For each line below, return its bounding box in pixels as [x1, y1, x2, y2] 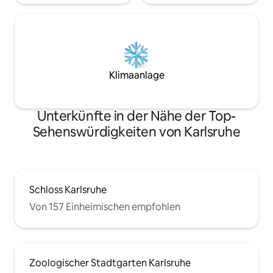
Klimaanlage [108, 69, 165, 82]
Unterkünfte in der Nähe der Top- [37, 107, 236, 126]
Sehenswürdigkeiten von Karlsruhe [32, 123, 241, 141]
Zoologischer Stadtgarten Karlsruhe [29, 257, 191, 270]
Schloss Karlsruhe [29, 183, 107, 197]
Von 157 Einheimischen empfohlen [29, 200, 180, 214]
